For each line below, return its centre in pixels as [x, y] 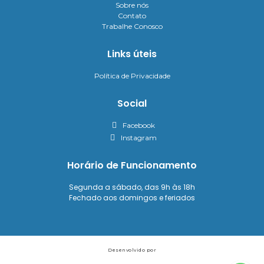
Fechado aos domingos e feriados [132, 198]
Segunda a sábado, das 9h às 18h [132, 187]
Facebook [138, 126]
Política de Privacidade [132, 76]
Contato [132, 16]
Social [132, 104]
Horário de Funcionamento [132, 166]
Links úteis [132, 54]
